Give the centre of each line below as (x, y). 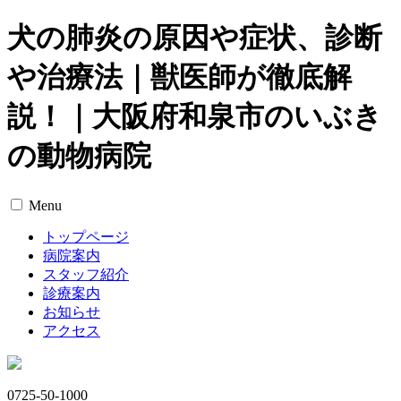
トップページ (86, 236)
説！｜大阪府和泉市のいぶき (195, 117)
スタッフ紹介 (86, 274)
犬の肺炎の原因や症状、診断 (195, 38)
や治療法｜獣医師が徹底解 (179, 77)
